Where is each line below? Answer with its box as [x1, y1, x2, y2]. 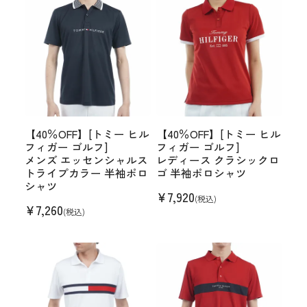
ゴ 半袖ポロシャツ [156, 165, 247, 182]
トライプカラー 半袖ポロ [24, 165, 148, 182]
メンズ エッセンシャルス [24, 152, 148, 169]
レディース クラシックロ [156, 152, 280, 169]
